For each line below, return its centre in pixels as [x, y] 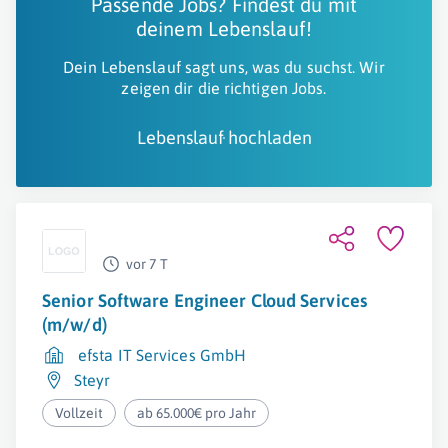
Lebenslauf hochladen [224, 137]
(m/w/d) [74, 324]
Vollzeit [79, 413]
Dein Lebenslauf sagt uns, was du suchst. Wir [224, 67]
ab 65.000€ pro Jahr [197, 413]
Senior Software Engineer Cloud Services [204, 300]
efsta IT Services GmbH [162, 355]
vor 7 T [147, 264]
